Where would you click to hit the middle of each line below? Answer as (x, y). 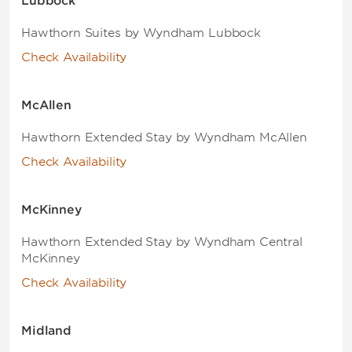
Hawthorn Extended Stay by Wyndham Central (162, 242)
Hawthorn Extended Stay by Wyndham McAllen (164, 137)
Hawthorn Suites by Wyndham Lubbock (141, 33)
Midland (46, 331)
